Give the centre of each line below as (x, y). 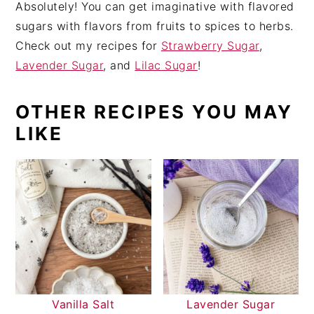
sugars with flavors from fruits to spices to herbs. (155, 26)
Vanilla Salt (83, 304)
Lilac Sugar (166, 65)
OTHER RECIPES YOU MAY (155, 111)
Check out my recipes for (88, 45)
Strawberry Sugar (210, 45)
